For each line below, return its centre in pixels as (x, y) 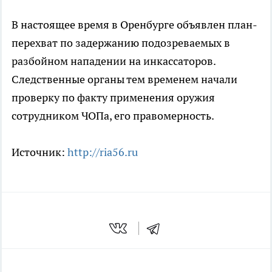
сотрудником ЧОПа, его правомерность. (113, 115)
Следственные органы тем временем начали (124, 79)
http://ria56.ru (103, 152)
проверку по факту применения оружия (113, 97)
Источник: (39, 152)
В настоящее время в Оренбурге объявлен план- (134, 24)
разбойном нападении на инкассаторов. (114, 61)
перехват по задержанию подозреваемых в (121, 42)
